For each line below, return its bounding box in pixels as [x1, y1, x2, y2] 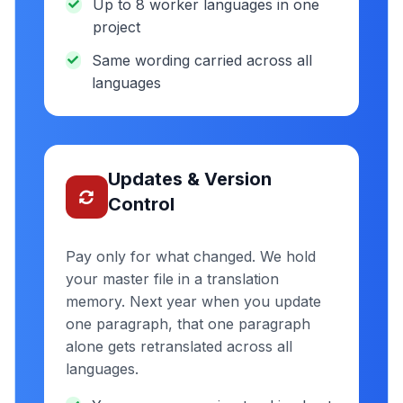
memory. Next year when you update [66, 292, 321, 310]
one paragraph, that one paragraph [66, 315, 310, 333]
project [92, 18, 140, 36]
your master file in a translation [66, 270, 279, 288]
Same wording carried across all [91, 51, 312, 69]
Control [107, 193, 175, 215]
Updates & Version [107, 168, 272, 190]
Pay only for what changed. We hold [66, 247, 316, 265]
